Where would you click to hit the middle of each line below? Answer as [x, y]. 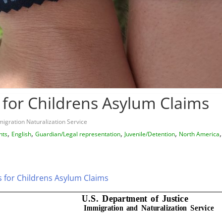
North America [199, 134]
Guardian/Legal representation [78, 134]
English [21, 134]
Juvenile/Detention [150, 134]
